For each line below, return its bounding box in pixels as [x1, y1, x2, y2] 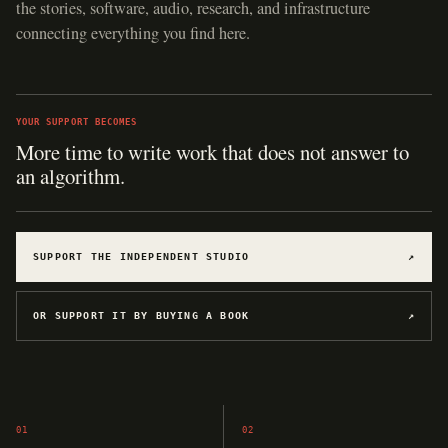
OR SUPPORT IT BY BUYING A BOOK [33, 310, 250, 322]
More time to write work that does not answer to [16, 137, 409, 166]
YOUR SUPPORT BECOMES [16, 116, 138, 127]
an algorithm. [16, 161, 125, 190]
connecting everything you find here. [16, 22, 250, 45]
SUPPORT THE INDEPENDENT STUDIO [33, 250, 250, 262]
